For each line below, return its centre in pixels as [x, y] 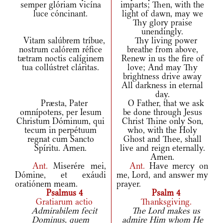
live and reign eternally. [162, 148]
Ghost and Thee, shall [162, 139]
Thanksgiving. [162, 202]
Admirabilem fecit [60, 211]
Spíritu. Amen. [60, 148]
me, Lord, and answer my [162, 175]
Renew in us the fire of [162, 58]
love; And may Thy [162, 67]
